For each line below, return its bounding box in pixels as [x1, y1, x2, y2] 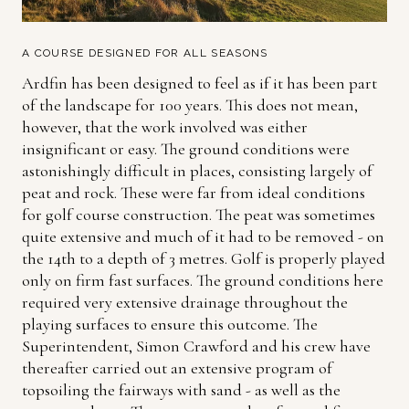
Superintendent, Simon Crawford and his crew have [22, 335, 371, 356]
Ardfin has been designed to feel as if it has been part [22, 72, 377, 93]
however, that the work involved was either [22, 116, 308, 137]
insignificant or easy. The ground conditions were [22, 138, 350, 159]
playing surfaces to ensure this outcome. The [22, 313, 318, 334]
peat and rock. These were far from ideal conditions [22, 182, 365, 203]
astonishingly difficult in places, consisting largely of [22, 160, 372, 181]
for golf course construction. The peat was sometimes [22, 204, 375, 225]
